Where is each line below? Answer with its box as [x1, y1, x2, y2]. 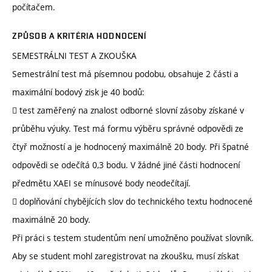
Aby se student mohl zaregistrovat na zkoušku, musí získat [12, 250, 239, 262]
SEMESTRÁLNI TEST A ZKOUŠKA [12, 50, 137, 62]
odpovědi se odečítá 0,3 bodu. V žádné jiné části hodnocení [12, 159, 240, 171]
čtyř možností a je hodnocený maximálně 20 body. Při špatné [12, 141, 249, 153]
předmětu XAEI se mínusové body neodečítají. [12, 177, 191, 189]
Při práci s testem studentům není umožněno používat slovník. [12, 232, 254, 244]
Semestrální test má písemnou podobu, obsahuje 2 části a [12, 68, 239, 80]
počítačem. [12, 1, 55, 13]
